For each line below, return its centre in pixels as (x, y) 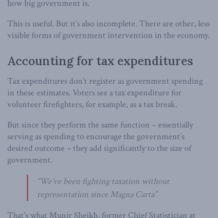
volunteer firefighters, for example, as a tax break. (92, 105)
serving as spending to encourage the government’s (96, 137)
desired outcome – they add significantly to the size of (99, 148)
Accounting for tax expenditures (100, 61)
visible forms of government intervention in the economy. (109, 35)
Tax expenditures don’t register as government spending (105, 81)
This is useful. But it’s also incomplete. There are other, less (109, 23)
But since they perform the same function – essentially (100, 125)
